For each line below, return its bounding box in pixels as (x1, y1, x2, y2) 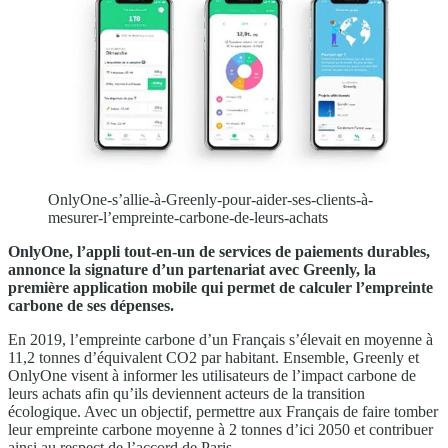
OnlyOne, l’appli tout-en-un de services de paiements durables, (8, 242, 430, 260)
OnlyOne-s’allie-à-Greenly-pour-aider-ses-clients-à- (48, 190, 373, 208)
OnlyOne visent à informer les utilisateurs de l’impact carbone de (8, 366, 416, 384)
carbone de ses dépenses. (8, 296, 174, 314)
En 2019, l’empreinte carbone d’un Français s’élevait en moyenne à (8, 330, 433, 348)
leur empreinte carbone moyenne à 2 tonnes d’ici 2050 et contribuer (8, 420, 433, 438)
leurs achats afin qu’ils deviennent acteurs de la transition (8, 384, 365, 402)
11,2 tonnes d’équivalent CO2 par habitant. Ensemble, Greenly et (8, 348, 419, 366)
